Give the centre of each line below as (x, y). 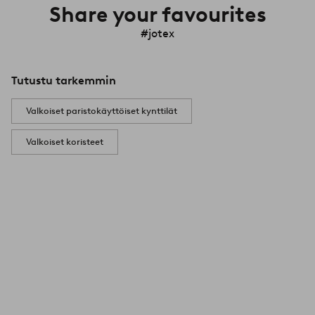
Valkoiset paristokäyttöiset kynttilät (102, 111)
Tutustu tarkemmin (64, 81)
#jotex (157, 34)
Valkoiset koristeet (65, 142)
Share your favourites (157, 15)
